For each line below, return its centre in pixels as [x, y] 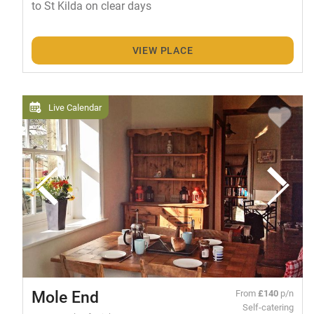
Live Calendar [75, 107]
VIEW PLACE [163, 50]
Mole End [65, 297]
